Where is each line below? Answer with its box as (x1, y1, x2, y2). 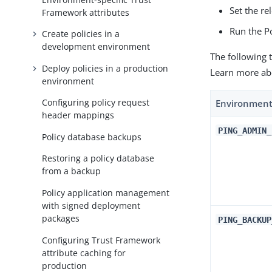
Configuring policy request (42, 97, 150, 109)
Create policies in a (42, 28, 120, 40)
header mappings (42, 109, 115, 121)
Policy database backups (42, 131, 142, 143)
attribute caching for (42, 246, 126, 259)
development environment (42, 41, 151, 53)
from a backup (42, 165, 101, 177)
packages (42, 212, 80, 225)
